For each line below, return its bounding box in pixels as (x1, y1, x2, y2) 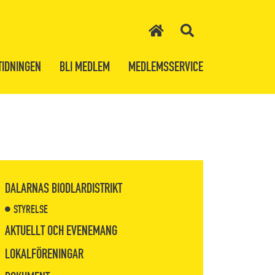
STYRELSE (13, 203, 48, 216)
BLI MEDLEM (60, 58, 110, 75)
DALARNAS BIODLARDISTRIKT (5, 180, 122, 196)
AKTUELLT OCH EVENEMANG (5, 222, 117, 239)
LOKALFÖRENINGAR (5, 246, 83, 262)
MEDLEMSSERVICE (128, 58, 203, 75)
